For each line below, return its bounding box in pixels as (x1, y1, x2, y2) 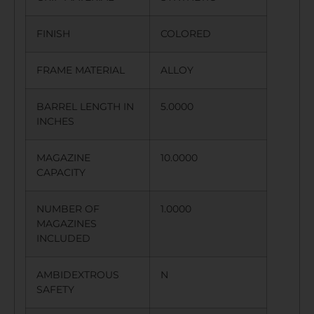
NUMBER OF (36, 203, 100, 216)
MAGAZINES (36, 217, 97, 231)
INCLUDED (36, 232, 102, 245)
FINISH (36, 27, 81, 41)
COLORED (161, 27, 211, 41)
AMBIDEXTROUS (36, 268, 119, 282)
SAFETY (36, 283, 86, 296)
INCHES (36, 115, 86, 128)
